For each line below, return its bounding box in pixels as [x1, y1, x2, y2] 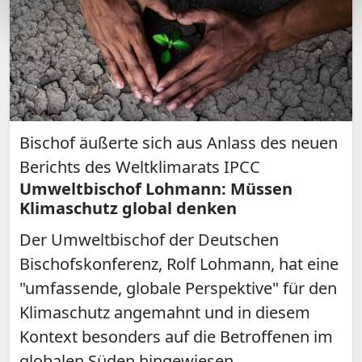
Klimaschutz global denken [19, 197, 237, 220]
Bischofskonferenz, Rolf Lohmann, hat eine [19, 253, 339, 276]
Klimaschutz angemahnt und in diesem [19, 301, 310, 324]
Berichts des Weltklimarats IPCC [19, 156, 260, 179]
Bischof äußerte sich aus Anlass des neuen [19, 132, 338, 154]
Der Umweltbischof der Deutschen [19, 229, 279, 251]
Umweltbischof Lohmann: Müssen [19, 178, 293, 200]
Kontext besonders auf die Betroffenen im [19, 326, 333, 348]
